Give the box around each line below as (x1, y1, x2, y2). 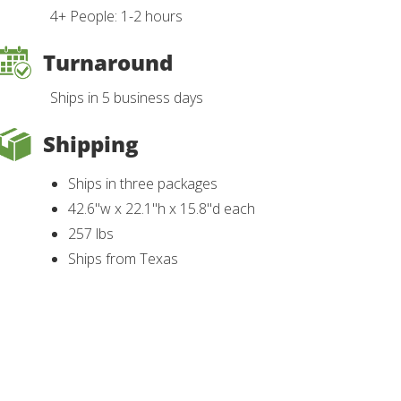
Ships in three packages (68, 174, 218, 194)
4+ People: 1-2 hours (50, 6, 183, 27)
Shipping (43, 129, 139, 159)
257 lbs (68, 224, 114, 244)
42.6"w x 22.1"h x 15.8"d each (68, 199, 255, 219)
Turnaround (43, 47, 173, 78)
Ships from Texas (68, 249, 178, 269)
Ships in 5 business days (50, 88, 203, 108)
